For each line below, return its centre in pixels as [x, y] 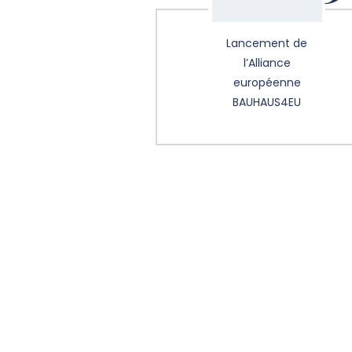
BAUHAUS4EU [267, 103]
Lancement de [267, 44]
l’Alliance [267, 63]
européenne [267, 83]
